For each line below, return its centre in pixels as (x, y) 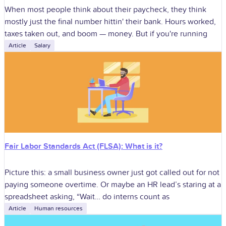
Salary (42, 46)
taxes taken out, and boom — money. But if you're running (106, 34)
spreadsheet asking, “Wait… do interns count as (87, 196)
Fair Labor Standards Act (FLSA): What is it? (83, 147)
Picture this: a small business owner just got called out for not (112, 172)
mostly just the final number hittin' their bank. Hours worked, (110, 22)
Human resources (59, 208)
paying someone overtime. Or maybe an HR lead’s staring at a (113, 184)
